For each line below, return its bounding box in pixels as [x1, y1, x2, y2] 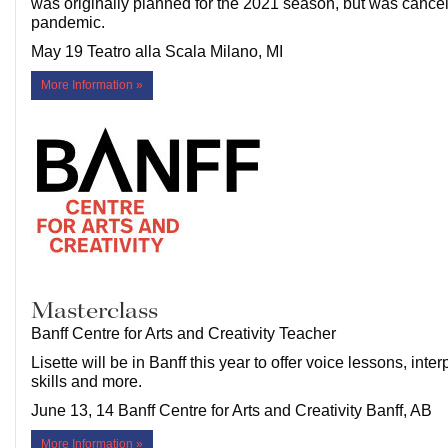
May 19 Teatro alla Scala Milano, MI [31, 43, 283, 61]
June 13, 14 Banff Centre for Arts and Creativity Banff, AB [31, 402, 432, 420]
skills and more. [31, 373, 142, 391]
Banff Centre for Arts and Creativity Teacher [31, 325, 336, 343]
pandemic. [31, 14, 105, 32]
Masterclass [31, 296, 158, 328]
